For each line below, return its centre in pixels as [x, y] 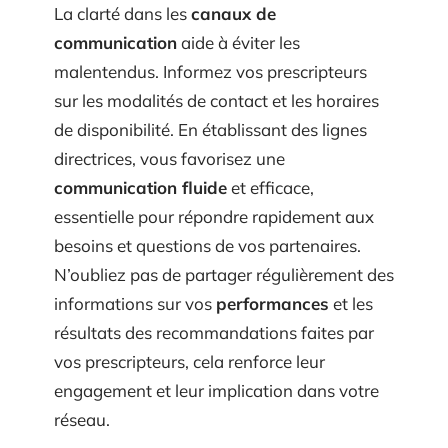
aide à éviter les [238, 42]
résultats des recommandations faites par [214, 332]
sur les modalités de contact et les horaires [216, 100]
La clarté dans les [122, 13]
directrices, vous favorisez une [169, 158]
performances [272, 303]
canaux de [233, 13]
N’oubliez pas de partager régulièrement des [224, 274]
